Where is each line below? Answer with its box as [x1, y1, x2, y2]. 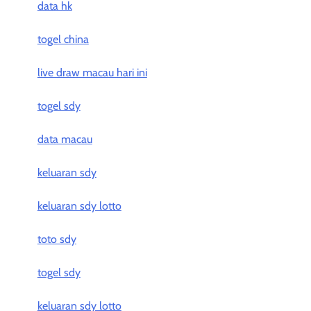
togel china [37, 33, 89, 46]
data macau [37, 133, 92, 146]
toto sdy [37, 233, 76, 246]
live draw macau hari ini [37, 66, 147, 79]
